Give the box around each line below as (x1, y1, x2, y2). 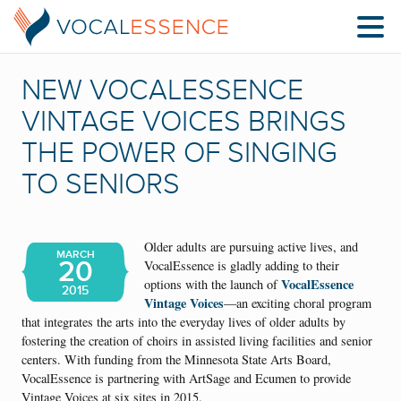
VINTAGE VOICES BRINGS (21, 104, 346, 140)
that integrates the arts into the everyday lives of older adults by (21, 313, 346, 331)
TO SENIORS (21, 166, 180, 202)
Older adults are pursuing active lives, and (144, 238, 359, 256)
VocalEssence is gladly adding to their (144, 257, 340, 275)
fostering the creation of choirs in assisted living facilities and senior (21, 332, 372, 350)
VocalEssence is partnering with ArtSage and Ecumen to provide (21, 370, 351, 388)
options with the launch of (144, 276, 282, 294)
